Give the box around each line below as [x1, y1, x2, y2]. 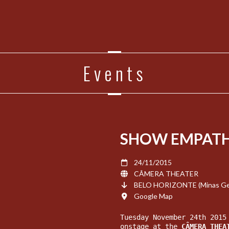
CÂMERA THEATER [134, 169, 199, 178]
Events [82, 59, 147, 86]
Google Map [134, 192, 173, 200]
